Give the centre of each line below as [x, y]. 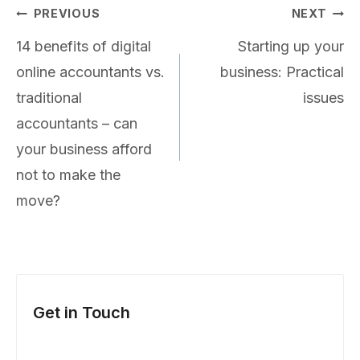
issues [323, 98]
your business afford [84, 149]
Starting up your [291, 47]
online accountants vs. [90, 72]
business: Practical [282, 72]
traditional [49, 98]
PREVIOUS [67, 14]
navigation [63, 33]
